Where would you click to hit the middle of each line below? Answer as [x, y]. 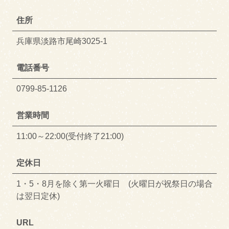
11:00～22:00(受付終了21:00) [70, 136]
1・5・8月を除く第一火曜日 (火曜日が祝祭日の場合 [114, 184]
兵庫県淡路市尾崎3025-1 [62, 41]
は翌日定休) [38, 196]
